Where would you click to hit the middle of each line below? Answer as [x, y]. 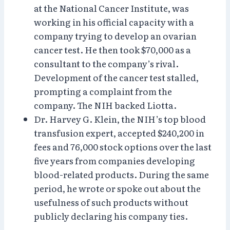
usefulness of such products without [111, 202]
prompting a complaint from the [103, 91]
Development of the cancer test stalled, [116, 77]
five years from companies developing [114, 160]
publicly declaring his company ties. [111, 216]
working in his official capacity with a [114, 22]
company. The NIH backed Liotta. [105, 105]
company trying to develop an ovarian [115, 35]
